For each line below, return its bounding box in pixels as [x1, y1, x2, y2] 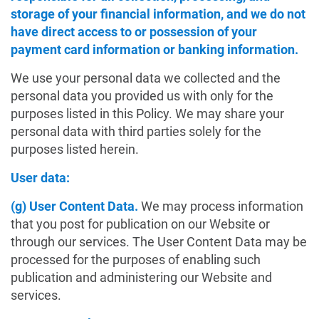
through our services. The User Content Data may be [11, 234, 307, 249]
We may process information [141, 199, 303, 214]
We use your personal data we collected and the [11, 70, 281, 85]
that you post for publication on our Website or [11, 216, 270, 231]
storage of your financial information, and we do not [11, 6, 305, 21]
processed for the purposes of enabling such [11, 252, 261, 267]
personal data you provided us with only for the [11, 88, 273, 103]
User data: [11, 170, 70, 185]
